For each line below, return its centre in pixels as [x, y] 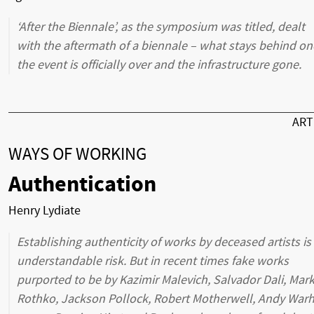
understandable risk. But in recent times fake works [153, 261]
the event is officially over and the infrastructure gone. [159, 65]
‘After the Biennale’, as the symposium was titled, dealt [161, 27]
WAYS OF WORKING [77, 154]
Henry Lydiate [45, 211]
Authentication [82, 185]
